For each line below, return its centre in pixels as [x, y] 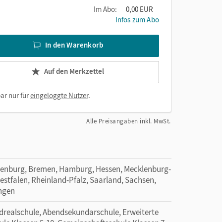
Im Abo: [105, 9]
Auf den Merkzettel [74, 71]
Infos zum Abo [137, 19]
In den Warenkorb [74, 45]
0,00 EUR [139, 9]
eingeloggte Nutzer [59, 95]
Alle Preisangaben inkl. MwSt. [129, 121]
